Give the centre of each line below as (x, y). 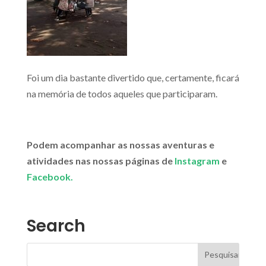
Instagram (197, 160)
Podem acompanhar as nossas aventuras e (120, 144)
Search (56, 226)
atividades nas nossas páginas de (100, 160)
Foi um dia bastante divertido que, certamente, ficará (133, 77)
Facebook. (50, 176)
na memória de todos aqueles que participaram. (122, 93)
